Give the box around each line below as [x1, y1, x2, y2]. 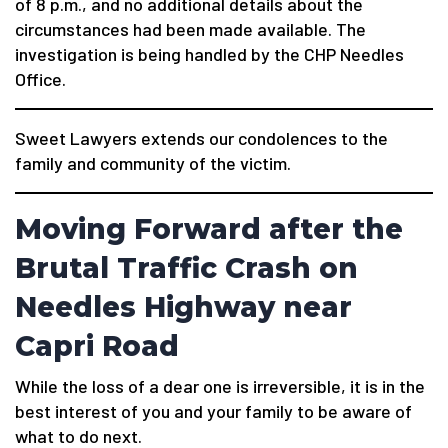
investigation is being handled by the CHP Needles [15, 43, 404, 65]
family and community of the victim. [15, 152, 291, 174]
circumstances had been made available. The [15, 18, 366, 40]
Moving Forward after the [15, 212, 403, 246]
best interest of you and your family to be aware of [15, 400, 412, 422]
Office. [15, 68, 66, 90]
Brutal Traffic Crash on [15, 251, 358, 285]
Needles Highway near [15, 290, 352, 324]
